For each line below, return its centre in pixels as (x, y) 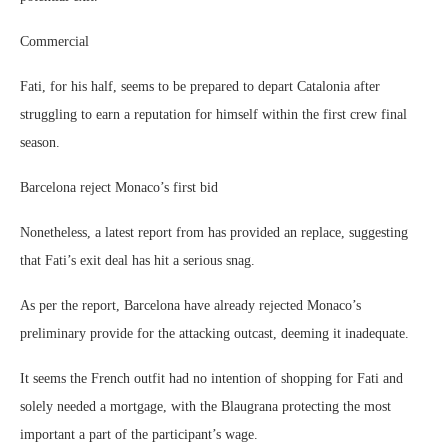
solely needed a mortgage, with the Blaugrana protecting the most (205, 406)
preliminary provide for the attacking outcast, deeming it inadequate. (214, 333)
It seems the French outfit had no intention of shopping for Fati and (211, 378)
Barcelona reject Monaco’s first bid (119, 187)
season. (40, 142)
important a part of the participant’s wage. (139, 434)
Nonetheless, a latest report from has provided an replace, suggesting (214, 232)
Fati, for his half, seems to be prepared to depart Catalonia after (200, 86)
